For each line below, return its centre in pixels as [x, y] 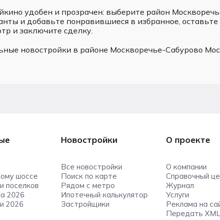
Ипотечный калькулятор [104, 195]
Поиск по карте [89, 176]
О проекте [188, 140]
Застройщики [85, 204]
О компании [187, 167]
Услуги [178, 195]
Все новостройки [91, 167]
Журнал [180, 185]
